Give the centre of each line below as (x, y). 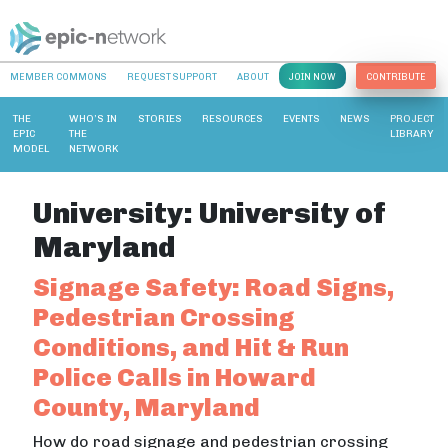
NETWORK (93, 148)
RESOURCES (232, 118)
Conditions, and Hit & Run (191, 346)
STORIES (160, 118)
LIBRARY (411, 133)
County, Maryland (147, 406)
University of (293, 212)
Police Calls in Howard (175, 376)
